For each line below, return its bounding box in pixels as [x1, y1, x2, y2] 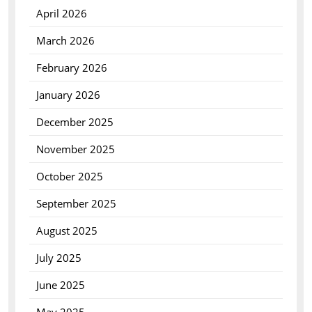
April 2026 [36, 6, 87, 20]
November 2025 [36, 142, 115, 156]
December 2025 [36, 115, 114, 129]
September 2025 [36, 196, 116, 210]
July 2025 [36, 251, 81, 265]
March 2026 [36, 33, 95, 47]
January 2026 [36, 88, 100, 102]
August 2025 [36, 224, 97, 237]
